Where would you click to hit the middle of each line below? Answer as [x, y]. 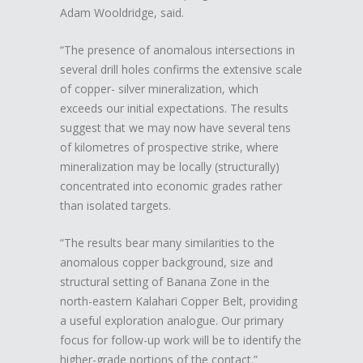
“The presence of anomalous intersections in [177, 49]
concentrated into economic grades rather [171, 186]
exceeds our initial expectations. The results [174, 108]
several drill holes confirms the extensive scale [181, 69]
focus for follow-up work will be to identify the [181, 340]
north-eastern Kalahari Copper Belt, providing [179, 301]
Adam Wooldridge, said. [122, 12]
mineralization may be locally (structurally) [170, 166]
